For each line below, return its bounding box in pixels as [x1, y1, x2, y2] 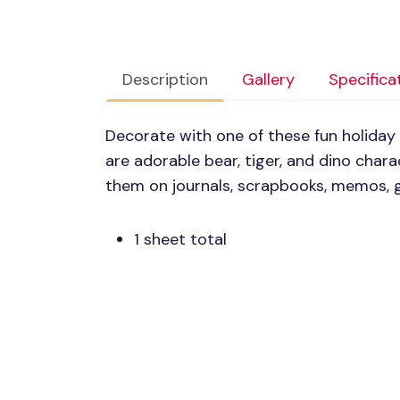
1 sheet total [134, 229, 227, 251]
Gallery [242, 69, 295, 91]
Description [122, 69, 208, 91]
